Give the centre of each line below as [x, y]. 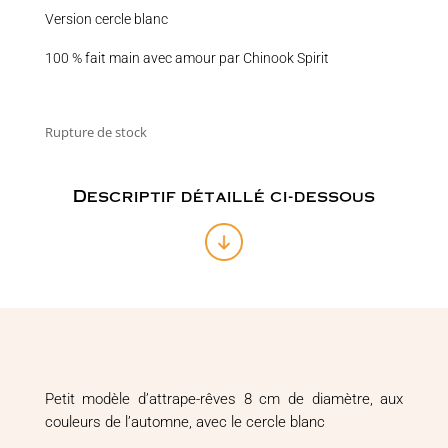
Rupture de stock [99, 131]
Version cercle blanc [106, 18]
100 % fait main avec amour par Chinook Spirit [186, 57]
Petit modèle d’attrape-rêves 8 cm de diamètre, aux [224, 398]
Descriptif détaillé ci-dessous [224, 195]
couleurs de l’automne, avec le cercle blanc [184, 421]
